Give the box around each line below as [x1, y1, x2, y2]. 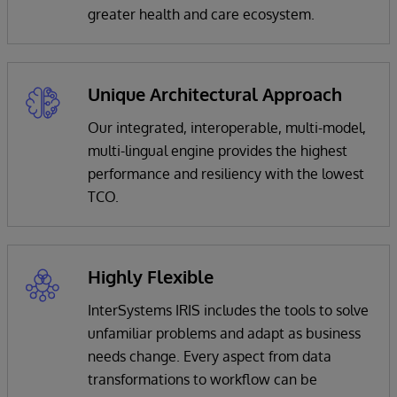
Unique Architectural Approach [88, 82, 342, 105]
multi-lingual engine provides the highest [88, 141, 347, 160]
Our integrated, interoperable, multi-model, [88, 118, 366, 136]
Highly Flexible [88, 264, 214, 288]
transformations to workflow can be [88, 370, 317, 388]
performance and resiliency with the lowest [88, 164, 364, 183]
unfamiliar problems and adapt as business [88, 323, 361, 342]
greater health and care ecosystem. [88, 4, 315, 23]
